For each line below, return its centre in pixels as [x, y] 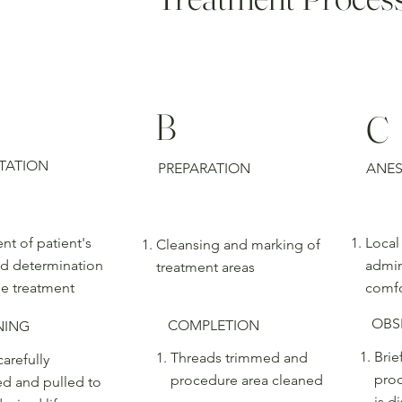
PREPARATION [204, 169]
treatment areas [206, 267]
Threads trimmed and [240, 358]
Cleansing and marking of [239, 245]
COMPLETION [214, 325]
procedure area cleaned [247, 380]
